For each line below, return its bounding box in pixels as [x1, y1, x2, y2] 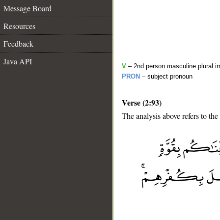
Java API [3, 56, 32, 66]
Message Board [3, 3, 52, 13]
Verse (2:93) [122, 97, 162, 108]
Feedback [3, 38, 33, 49]
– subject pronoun [140, 73, 192, 80]
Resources [3, 21, 35, 31]
